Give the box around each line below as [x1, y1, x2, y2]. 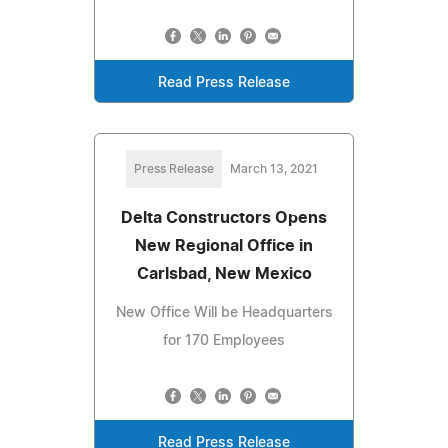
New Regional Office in [135, 237, 313, 254]
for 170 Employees [163, 333, 285, 348]
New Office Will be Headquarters [115, 305, 333, 320]
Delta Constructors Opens [121, 209, 327, 226]
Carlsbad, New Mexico [136, 265, 312, 282]
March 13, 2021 [230, 162, 318, 175]
